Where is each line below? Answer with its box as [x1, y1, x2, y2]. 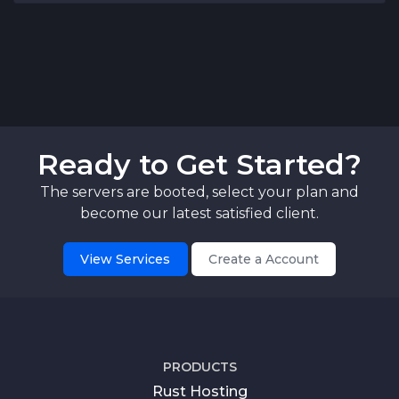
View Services [80, 250, 171, 267]
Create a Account [208, 250, 319, 267]
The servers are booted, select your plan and [40, 183, 359, 201]
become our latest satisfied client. [80, 205, 319, 223]
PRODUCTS [162, 358, 237, 375]
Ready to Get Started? [37, 147, 362, 183]
